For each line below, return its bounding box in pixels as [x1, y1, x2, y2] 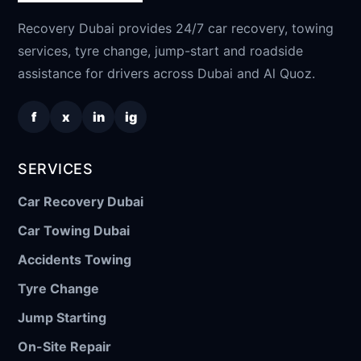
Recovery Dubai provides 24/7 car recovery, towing [18, 19, 334, 36]
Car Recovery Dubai [18, 193, 143, 210]
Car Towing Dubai [18, 222, 130, 239]
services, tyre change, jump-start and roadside [18, 42, 303, 59]
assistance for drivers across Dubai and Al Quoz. [18, 64, 315, 81]
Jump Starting [18, 309, 106, 326]
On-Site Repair [18, 338, 111, 355]
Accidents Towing [18, 251, 131, 268]
